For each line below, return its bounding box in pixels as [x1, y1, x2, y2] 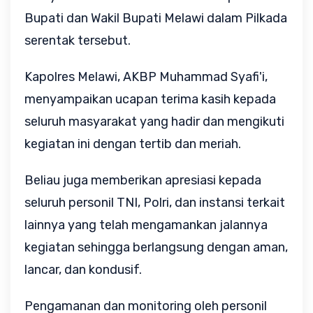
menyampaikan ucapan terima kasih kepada [24, 92, 276, 107]
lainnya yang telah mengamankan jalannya [24, 217, 268, 233]
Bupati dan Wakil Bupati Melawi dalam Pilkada [24, 10, 287, 26]
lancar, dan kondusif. [24, 262, 145, 277]
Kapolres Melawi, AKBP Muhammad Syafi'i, [24, 69, 268, 85]
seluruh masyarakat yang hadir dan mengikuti [24, 114, 284, 129]
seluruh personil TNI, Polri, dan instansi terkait [24, 195, 285, 210]
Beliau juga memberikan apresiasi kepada [24, 173, 261, 188]
